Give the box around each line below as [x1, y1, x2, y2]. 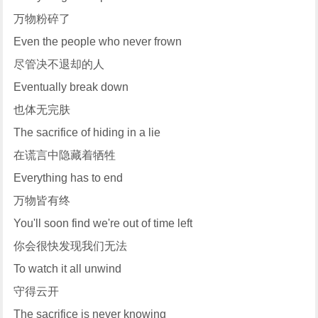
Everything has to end [13, 172, 124, 185]
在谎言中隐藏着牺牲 [13, 149, 116, 162]
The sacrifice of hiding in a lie [13, 126, 161, 139]
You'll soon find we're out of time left [13, 217, 193, 230]
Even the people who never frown [13, 35, 182, 48]
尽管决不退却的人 [13, 58, 105, 71]
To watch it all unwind [13, 263, 122, 275]
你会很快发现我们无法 [13, 240, 128, 253]
